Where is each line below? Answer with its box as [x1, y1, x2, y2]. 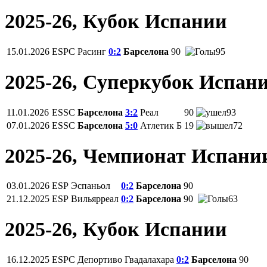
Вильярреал [71, 194, 119, 204]
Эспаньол [71, 181, 110, 191]
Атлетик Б [140, 120, 182, 131]
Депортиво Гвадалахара [77, 254, 174, 265]
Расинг [77, 46, 106, 57]
